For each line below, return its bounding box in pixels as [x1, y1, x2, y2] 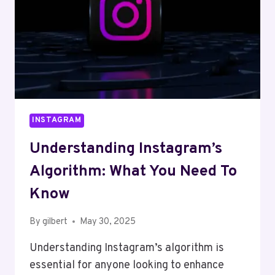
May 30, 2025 [80, 215, 136, 228]
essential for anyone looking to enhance [29, 258, 224, 273]
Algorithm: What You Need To [29, 161, 237, 182]
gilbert [42, 215, 68, 228]
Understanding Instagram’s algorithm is [29, 241, 224, 255]
